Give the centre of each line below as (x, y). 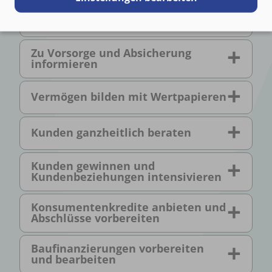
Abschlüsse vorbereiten (95, 218)
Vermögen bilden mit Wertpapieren (129, 97)
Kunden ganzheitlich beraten (111, 133)
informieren (64, 63)
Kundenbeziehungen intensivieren (126, 176)
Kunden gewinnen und (93, 165)
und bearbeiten (73, 260)
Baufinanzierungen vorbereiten (117, 249)
